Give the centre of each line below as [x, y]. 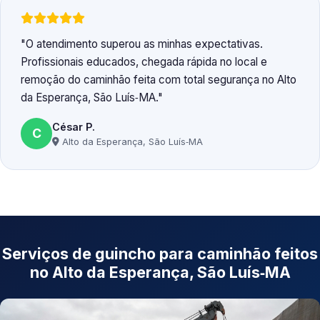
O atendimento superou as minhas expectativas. [144, 44]
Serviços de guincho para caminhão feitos [160, 254]
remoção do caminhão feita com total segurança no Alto [159, 80]
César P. [74, 126]
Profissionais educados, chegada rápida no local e [144, 62]
